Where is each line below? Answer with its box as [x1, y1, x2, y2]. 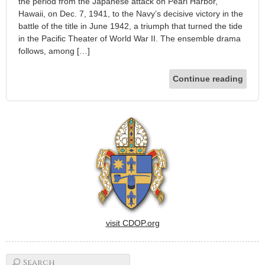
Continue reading [173, 74, 243, 84]
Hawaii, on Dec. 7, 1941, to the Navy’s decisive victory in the [18, 9, 243, 19]
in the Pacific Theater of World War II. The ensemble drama [18, 34, 241, 44]
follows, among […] [18, 46, 90, 56]
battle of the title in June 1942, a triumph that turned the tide [18, 21, 243, 31]
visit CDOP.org [105, 218, 160, 228]
